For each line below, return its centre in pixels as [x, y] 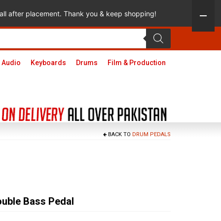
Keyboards [48, 63]
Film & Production [136, 63]
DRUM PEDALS [151, 135]
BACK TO [119, 135]
